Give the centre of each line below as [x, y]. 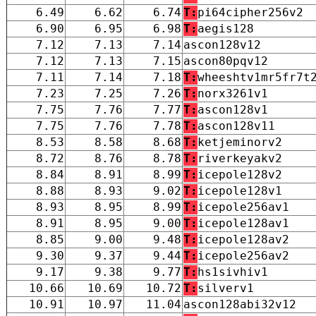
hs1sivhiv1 [233, 272]
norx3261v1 [233, 93]
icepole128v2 [240, 174]
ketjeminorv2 [240, 142]
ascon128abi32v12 [240, 304]
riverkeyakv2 [240, 158]
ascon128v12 [222, 44]
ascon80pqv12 [226, 61]
